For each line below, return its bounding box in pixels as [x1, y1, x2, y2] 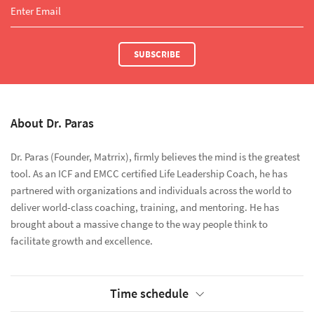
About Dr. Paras [11, 115, 94, 131]
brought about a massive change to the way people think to [11, 217, 268, 231]
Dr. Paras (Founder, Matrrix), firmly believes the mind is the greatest [11, 150, 300, 164]
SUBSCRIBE [134, 48, 180, 61]
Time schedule [110, 285, 189, 301]
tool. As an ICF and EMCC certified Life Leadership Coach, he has [11, 167, 287, 181]
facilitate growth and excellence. [11, 234, 153, 248]
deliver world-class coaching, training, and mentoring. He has [11, 200, 279, 214]
